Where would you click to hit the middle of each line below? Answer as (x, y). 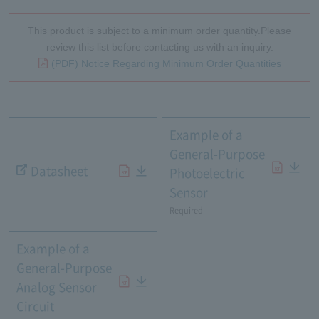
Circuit (35, 307)
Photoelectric (207, 174)
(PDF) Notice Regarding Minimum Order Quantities (166, 64)
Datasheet (59, 171)
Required (186, 211)
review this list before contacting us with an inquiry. (159, 47)
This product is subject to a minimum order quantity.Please (159, 31)
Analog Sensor (56, 288)
